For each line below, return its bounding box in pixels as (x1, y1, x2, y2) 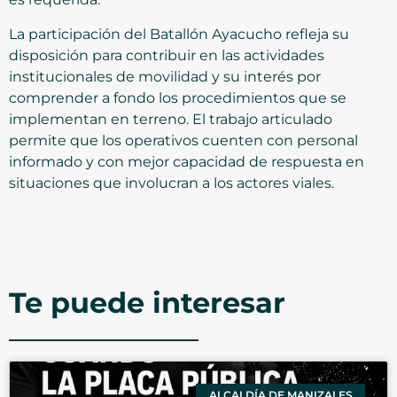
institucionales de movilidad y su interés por (9, 67, 321, 85)
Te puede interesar (9, 284, 285, 320)
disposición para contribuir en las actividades (9, 46, 324, 64)
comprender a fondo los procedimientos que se (9, 89, 346, 106)
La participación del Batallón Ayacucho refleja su (9, 25, 349, 43)
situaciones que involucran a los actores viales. (9, 174, 334, 191)
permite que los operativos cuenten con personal (9, 131, 358, 149)
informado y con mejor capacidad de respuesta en (9, 152, 364, 170)
